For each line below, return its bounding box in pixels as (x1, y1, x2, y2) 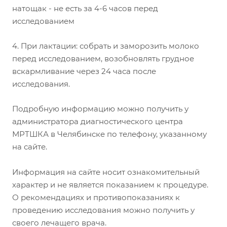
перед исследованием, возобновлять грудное (12, 53, 194, 63)
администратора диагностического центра (12, 116, 183, 126)
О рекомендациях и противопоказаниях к (12, 192, 180, 202)
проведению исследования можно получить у (12, 205, 195, 215)
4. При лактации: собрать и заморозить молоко (12, 41, 199, 51)
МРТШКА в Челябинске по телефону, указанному (12, 129, 207, 139)
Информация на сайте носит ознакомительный (12, 167, 200, 177)
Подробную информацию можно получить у (12, 103, 188, 113)
